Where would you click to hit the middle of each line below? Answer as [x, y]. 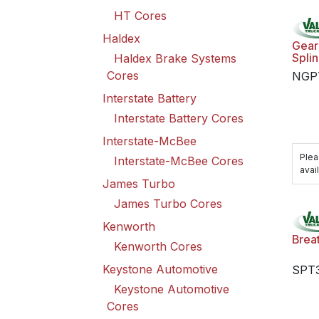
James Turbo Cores [168, 204]
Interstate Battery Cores [179, 118]
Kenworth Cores [158, 246]
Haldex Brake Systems [175, 58]
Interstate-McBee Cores [179, 161]
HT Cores [140, 16]
